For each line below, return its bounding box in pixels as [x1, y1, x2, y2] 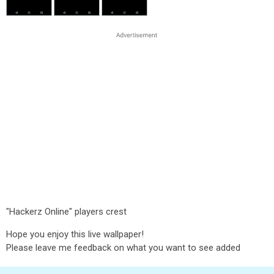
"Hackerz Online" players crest [6, 206, 127, 217]
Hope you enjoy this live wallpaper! [6, 229, 144, 240]
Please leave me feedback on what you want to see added [6, 242, 240, 253]
